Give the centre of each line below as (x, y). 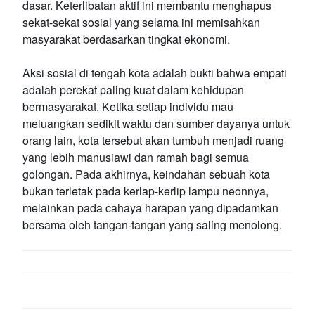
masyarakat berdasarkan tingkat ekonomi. (126, 39)
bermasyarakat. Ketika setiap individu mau (128, 106)
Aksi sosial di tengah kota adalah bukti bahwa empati (155, 72)
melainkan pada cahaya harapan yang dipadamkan (150, 207)
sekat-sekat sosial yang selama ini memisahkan (141, 22)
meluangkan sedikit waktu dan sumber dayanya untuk (156, 123)
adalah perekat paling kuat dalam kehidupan (133, 89)
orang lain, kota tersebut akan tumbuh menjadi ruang (153, 140)
